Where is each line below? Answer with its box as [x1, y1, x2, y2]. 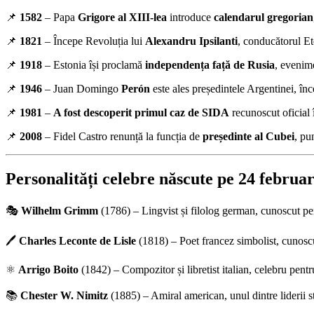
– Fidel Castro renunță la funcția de [42, 130, 203, 142]
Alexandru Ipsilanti [145, 34, 238, 47]
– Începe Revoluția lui [42, 34, 145, 47]
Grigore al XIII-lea [78, 11, 167, 23]
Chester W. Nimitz [20, 289, 108, 301]
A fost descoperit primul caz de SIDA [53, 106, 229, 118]
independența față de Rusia [145, 58, 275, 71]
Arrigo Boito [18, 263, 78, 275]
